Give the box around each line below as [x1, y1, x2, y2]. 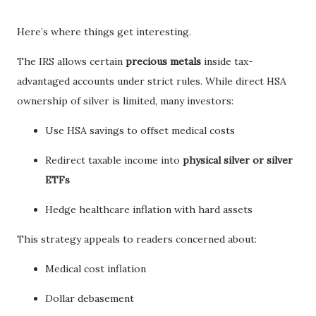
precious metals [126, 55, 201, 68]
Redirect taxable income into [45, 154, 183, 167]
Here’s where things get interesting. [17, 25, 191, 39]
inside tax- [201, 55, 253, 68]
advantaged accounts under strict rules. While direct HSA [17, 75, 286, 88]
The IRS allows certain [17, 55, 126, 68]
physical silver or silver [183, 154, 293, 167]
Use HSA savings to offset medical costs [45, 124, 235, 138]
